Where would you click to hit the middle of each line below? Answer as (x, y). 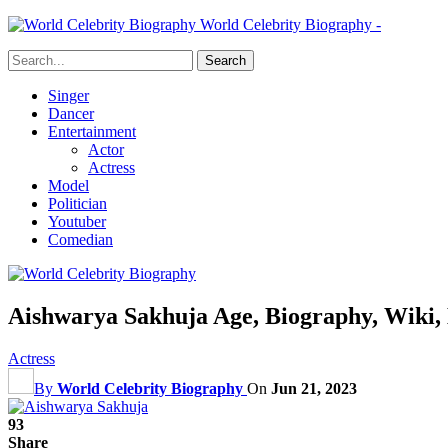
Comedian (80, 239)
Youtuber (77, 221)
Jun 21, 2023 (314, 388)
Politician (77, 203)
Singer (68, 95)
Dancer (71, 113)
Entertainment (92, 131)
